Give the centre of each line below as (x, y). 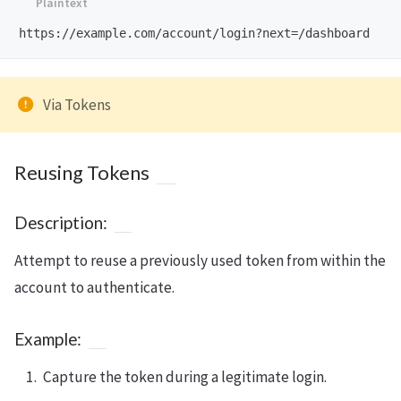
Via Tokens (77, 104)
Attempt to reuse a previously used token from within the (200, 260)
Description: (61, 222)
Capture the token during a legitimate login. (185, 376)
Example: (48, 338)
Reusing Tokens (82, 172)
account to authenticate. (94, 287)
